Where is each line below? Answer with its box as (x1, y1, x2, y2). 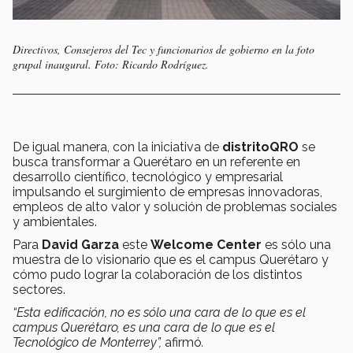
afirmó (165, 335, 202, 351)
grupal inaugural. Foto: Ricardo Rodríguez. (13, 57, 209, 72)
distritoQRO (222, 139, 299, 155)
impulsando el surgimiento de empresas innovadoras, (13, 184, 322, 200)
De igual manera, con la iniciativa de (13, 139, 222, 155)
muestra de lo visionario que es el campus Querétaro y (13, 252, 329, 268)
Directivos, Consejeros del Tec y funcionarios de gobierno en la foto (13, 42, 314, 58)
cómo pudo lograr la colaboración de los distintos (13, 267, 303, 283)
